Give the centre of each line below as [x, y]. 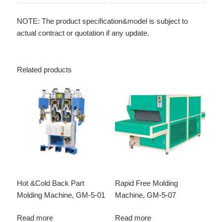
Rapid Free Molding [146, 183]
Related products [45, 69]
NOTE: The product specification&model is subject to [103, 21]
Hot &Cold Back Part [51, 183]
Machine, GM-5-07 [145, 195]
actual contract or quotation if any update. [83, 33]
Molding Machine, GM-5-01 [61, 195]
